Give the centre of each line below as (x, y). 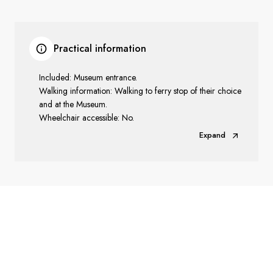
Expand (212, 135)
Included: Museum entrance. (88, 77)
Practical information (100, 48)
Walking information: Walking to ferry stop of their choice (140, 91)
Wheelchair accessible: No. (87, 118)
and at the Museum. (73, 104)
